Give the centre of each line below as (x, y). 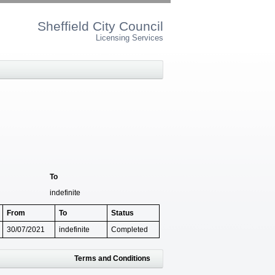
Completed (130, 229)
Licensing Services (130, 38)
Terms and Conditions (112, 258)
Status (122, 213)
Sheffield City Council (100, 26)
